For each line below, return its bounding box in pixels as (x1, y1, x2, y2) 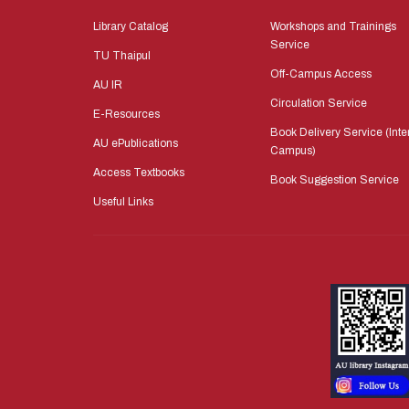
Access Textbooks (93, 166, 184, 180)
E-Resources (93, 108, 160, 121)
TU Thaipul (93, 49, 151, 63)
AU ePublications (93, 137, 178, 151)
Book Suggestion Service (270, 173, 399, 187)
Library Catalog (93, 20, 168, 34)
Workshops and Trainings (270, 20, 396, 34)
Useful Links (93, 195, 153, 209)
